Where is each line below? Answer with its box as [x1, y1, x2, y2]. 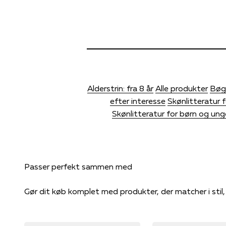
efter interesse [109, 95, 165, 106]
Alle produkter [155, 83, 208, 93]
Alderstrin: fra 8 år [87, 83, 153, 93]
